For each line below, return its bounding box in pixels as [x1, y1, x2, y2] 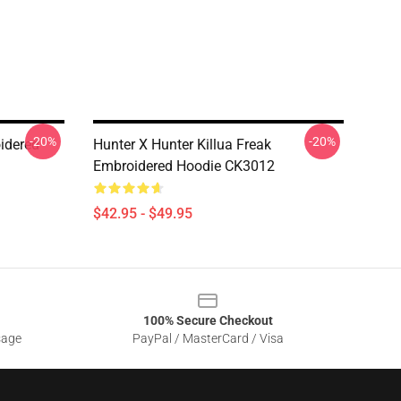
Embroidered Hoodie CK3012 [93, 158, 275, 175]
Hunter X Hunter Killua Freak [93, 136, 271, 153]
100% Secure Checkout [142, 313, 273, 328]
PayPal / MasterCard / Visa [132, 331, 284, 346]
